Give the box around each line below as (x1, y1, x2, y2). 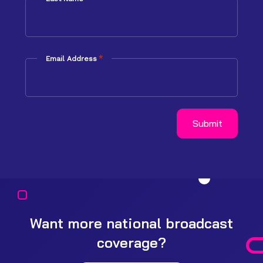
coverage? (97, 233, 166, 251)
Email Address (45, 54, 97, 63)
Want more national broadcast (30, 214, 233, 232)
